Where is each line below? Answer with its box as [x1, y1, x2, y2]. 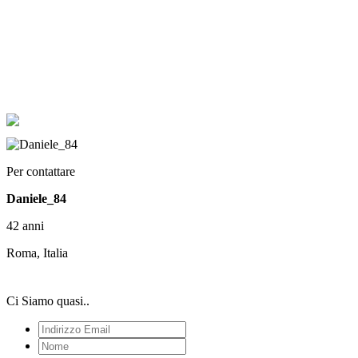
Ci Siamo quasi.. [6, 294, 89, 308]
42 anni [6, 219, 44, 233]
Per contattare [6, 165, 75, 178]
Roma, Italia [6, 246, 68, 260]
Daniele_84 [6, 192, 66, 205]
